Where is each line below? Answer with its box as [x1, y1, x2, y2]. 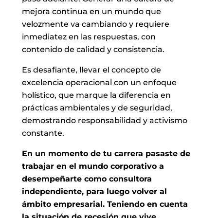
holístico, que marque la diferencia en [21, 90, 171, 100]
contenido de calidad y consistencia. [21, 44, 164, 54]
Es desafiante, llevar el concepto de [21, 65, 161, 74]
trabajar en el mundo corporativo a [21, 161, 164, 171]
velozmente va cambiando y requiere [21, 19, 169, 29]
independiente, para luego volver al [21, 186, 167, 196]
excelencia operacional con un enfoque [21, 77, 177, 87]
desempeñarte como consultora [21, 174, 152, 183]
